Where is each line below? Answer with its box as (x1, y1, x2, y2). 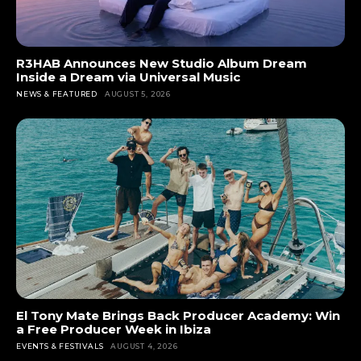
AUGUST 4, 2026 (110, 342, 178, 351)
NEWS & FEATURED (16, 89, 98, 98)
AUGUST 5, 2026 (104, 89, 172, 98)
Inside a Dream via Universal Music (16, 68, 240, 85)
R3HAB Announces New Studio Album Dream (16, 55, 307, 71)
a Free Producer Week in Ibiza (16, 322, 211, 337)
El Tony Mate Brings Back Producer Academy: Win (16, 308, 340, 323)
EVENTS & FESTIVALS (16, 342, 104, 351)
